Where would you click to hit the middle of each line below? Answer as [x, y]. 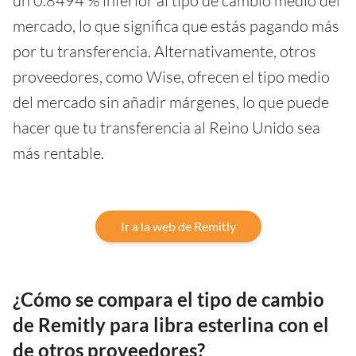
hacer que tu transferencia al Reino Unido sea [166, 127]
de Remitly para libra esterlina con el [171, 324]
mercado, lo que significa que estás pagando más [176, 25]
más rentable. [58, 153]
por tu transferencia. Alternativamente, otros [164, 51]
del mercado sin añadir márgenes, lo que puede [171, 102]
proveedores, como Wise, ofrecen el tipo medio [171, 76]
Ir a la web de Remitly [178, 226]
